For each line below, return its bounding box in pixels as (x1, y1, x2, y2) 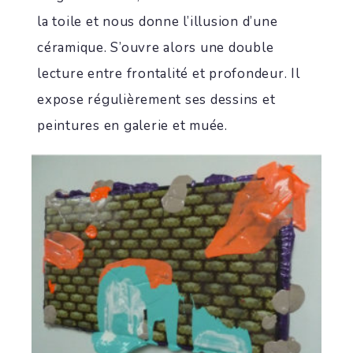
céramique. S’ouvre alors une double (37, 39, 274, 57)
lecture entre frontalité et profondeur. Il (37, 65, 300, 83)
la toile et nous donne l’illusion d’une (37, 13, 278, 31)
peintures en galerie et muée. (37, 117, 228, 135)
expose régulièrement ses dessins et (37, 91, 276, 109)
